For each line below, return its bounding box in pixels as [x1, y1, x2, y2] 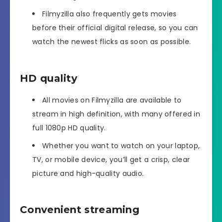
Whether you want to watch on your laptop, [42, 140, 200, 151]
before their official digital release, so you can [32, 23, 198, 33]
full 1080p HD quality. [32, 122, 106, 133]
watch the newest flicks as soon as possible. [32, 37, 191, 47]
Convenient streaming [20, 204, 139, 216]
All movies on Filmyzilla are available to [42, 95, 182, 105]
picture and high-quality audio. [32, 168, 144, 178]
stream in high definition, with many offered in [32, 109, 201, 119]
